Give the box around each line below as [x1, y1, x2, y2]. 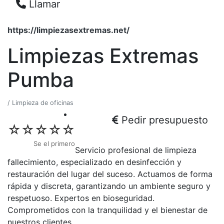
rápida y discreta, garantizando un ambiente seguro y [7, 180, 210, 191]
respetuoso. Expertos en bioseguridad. [7, 192, 154, 203]
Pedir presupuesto [121, 113, 208, 126]
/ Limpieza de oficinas [7, 98, 73, 106]
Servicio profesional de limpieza [75, 144, 196, 155]
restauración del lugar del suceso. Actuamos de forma [7, 168, 212, 179]
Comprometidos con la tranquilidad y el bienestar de [7, 204, 207, 215]
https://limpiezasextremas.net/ [7, 24, 129, 35]
